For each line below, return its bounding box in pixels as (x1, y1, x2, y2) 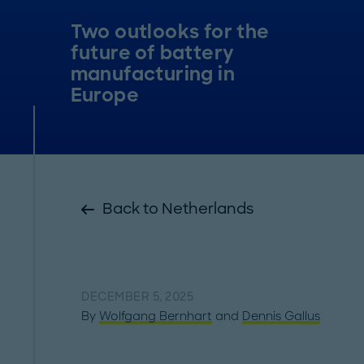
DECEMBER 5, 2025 (81, 289, 194, 304)
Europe (70, 83, 139, 107)
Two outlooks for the (70, 19, 270, 44)
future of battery (70, 41, 235, 65)
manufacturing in (70, 62, 235, 86)
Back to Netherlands (102, 199, 254, 219)
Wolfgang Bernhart (99, 309, 213, 323)
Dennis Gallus (242, 309, 321, 323)
